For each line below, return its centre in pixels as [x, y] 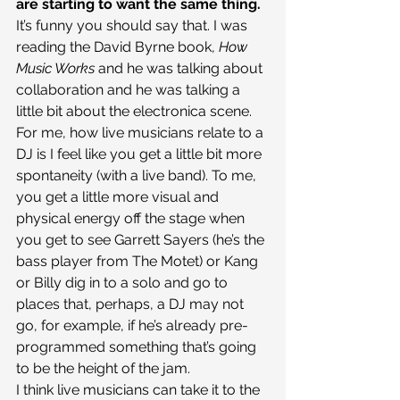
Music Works [55, 69]
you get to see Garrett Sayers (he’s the [142, 240]
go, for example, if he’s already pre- [132, 326]
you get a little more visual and [119, 197]
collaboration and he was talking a [130, 90]
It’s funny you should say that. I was [133, 26]
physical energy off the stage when [132, 219]
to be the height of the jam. [103, 369]
